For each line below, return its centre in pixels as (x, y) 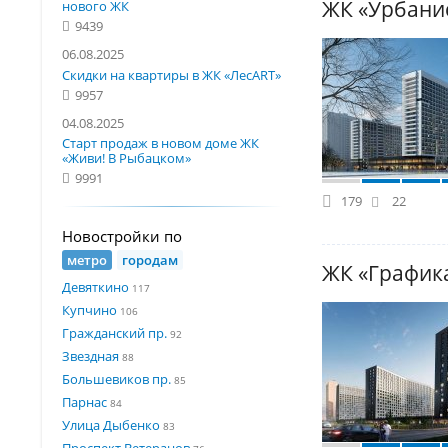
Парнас (84, 401)
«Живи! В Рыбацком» (126, 157)
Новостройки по (122, 236)
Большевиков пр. (116, 378)
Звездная (90, 355)
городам (150, 259)
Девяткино (95, 286)
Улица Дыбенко (111, 424)
